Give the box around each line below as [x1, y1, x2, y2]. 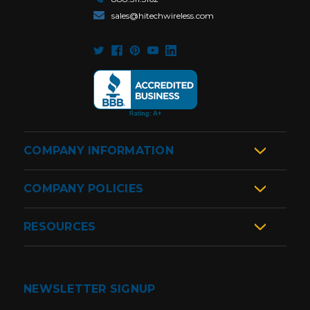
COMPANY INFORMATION [24, 144, 174, 158]
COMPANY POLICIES [24, 182, 143, 196]
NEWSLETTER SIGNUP [24, 282, 156, 296]
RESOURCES [24, 220, 96, 234]
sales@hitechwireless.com [111, 10, 214, 21]
